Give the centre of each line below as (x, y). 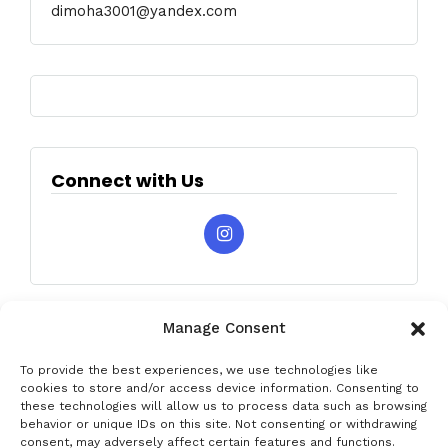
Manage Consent (224, 328)
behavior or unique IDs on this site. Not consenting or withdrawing (218, 424)
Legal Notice (253, 433)
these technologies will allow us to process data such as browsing (223, 406)
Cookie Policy (356, 433)
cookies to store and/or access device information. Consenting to (219, 388)
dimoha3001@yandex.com (144, 11)
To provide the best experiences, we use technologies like (199, 370)
